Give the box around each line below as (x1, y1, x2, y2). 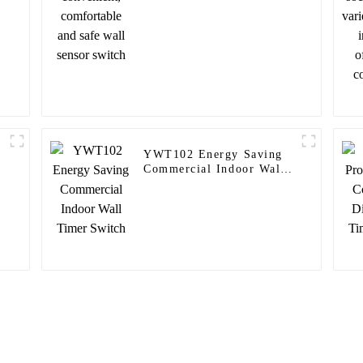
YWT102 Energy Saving (143, 148, 283, 161)
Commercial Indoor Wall (143, 163, 285, 176)
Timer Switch (143, 177, 222, 190)
